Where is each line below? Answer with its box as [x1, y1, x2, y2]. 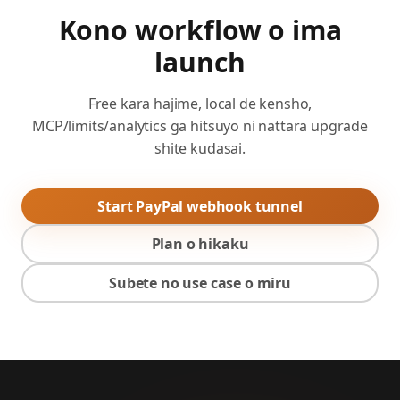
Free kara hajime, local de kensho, [87, 94, 312, 113]
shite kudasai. [154, 138, 246, 158]
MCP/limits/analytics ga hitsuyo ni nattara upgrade [32, 116, 368, 136]
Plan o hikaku [151, 234, 249, 254]
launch [154, 44, 246, 80]
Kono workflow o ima [58, 12, 342, 48]
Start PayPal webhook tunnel [97, 196, 303, 216]
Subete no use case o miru [109, 273, 291, 293]
